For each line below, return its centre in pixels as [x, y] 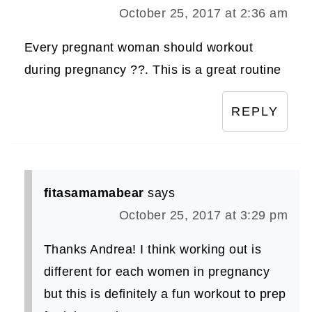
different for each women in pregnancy [157, 271]
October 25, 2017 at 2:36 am [203, 13]
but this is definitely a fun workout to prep [165, 294]
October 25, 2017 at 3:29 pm [203, 215]
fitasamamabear [94, 193]
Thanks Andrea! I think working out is [153, 249]
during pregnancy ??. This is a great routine [153, 69]
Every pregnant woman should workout [139, 47]
